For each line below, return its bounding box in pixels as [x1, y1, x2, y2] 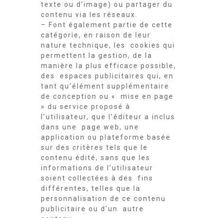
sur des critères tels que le [41, 144, 150, 151]
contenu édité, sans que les [41, 154, 150, 162]
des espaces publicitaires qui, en [41, 72, 174, 80]
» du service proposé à [41, 103, 130, 110]
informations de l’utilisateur [41, 164, 153, 172]
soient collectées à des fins [41, 174, 153, 182]
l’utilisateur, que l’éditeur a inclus [41, 113, 175, 121]
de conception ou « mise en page [41, 92, 174, 100]
